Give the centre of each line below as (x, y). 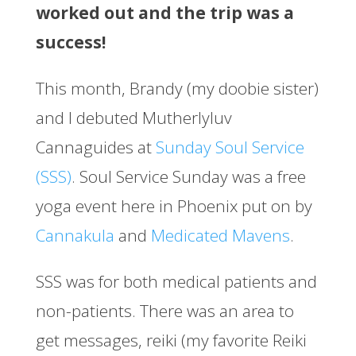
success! (70, 43)
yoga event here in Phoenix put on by (174, 206)
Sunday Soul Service (230, 147)
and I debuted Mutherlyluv (133, 118)
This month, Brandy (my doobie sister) (177, 89)
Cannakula (75, 236)
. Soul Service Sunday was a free (188, 177)
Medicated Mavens (220, 236)
